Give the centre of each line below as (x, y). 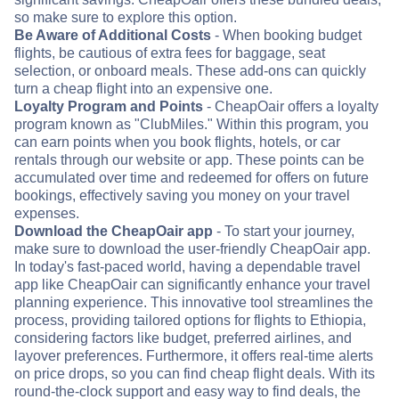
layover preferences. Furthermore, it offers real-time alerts (194, 356)
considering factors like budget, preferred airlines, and (183, 338)
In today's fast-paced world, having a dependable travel (187, 267)
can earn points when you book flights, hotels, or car (177, 142)
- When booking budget (286, 36)
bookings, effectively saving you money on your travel (182, 196)
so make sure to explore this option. (126, 18)
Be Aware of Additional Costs (113, 36)
